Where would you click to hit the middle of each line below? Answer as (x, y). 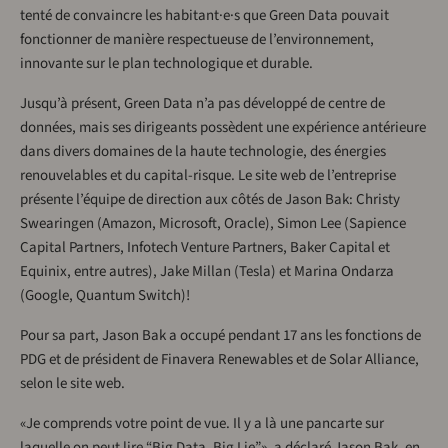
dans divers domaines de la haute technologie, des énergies (203, 152)
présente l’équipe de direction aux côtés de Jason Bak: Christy (210, 200)
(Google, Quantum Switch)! (105, 296)
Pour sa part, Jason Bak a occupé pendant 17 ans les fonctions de (220, 336)
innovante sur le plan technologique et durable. (166, 64)
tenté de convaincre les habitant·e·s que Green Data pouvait (204, 16)
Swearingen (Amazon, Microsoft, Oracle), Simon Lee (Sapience (213, 224)
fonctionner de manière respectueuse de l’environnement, (197, 40)
